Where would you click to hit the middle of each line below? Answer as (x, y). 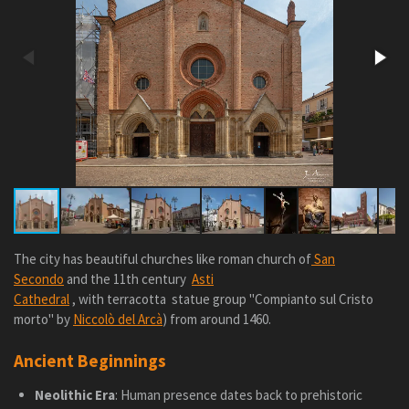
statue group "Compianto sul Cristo (273, 299)
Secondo (39, 279)
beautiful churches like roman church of (199, 259)
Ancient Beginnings (90, 360)
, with (88, 299)
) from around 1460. (217, 320)
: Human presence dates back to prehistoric (238, 394)
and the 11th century (128, 279)
